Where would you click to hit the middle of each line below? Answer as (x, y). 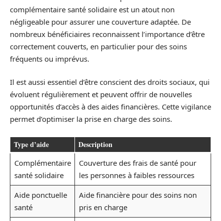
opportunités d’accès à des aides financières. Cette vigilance (110, 107)
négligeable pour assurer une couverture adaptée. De (100, 21)
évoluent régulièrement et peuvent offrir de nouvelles (101, 94)
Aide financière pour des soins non (138, 195)
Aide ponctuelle (40, 195)
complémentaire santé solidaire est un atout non (92, 9)
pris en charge (103, 207)
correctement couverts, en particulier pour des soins (98, 46)
